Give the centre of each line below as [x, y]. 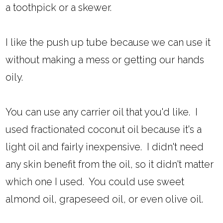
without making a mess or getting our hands [105, 59]
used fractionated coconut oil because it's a [104, 129]
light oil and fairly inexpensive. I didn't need [105, 147]
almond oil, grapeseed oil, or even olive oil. [105, 199]
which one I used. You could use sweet [95, 181]
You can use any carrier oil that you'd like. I [102, 112]
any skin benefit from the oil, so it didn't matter [110, 164]
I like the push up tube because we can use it [108, 42]
